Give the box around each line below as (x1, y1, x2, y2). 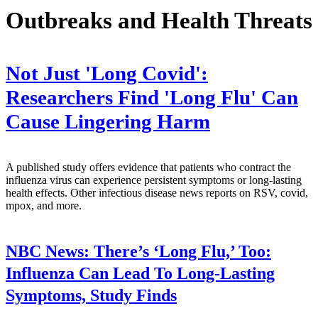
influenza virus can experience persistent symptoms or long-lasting (6, 173, 302, 186)
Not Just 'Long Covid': (6, 62, 208, 84)
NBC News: (6, 242, 89, 261)
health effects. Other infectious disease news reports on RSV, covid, (6, 186, 308, 199)
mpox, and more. (6, 199, 82, 212)
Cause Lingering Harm (6, 110, 210, 133)
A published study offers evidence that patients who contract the (6, 160, 291, 173)
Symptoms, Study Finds (6, 286, 177, 305)
